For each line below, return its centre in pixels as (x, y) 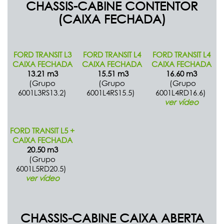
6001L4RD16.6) (181, 92)
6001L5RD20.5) (42, 168)
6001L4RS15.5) (112, 92)
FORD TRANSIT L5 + (42, 130)
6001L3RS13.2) (42, 92)
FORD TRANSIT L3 (42, 54)
